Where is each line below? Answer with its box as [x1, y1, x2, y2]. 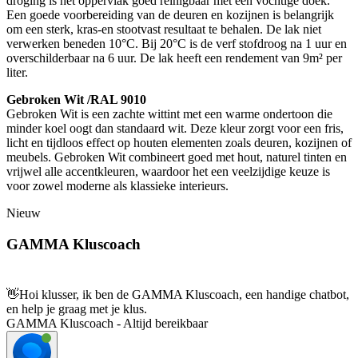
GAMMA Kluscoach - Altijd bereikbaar [6, 316, 208, 330]
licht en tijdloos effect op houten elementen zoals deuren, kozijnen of [6, 136, 352, 150]
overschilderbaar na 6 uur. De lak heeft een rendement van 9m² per [6, 51, 342, 66]
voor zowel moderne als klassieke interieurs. [6, 179, 229, 193]
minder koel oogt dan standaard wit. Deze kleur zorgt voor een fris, [6, 121, 344, 136]
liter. [6, 66, 28, 80]
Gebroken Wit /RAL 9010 [6, 93, 146, 107]
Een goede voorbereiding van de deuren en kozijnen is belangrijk [6, 8, 334, 22]
